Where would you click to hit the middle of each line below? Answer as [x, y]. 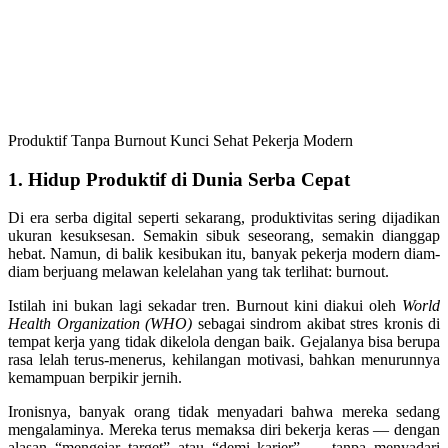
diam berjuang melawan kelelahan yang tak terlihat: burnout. [198, 272]
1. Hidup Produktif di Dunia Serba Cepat [179, 179]
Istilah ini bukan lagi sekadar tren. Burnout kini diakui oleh [205, 306]
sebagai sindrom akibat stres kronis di [316, 324]
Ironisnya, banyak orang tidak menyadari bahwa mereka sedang [224, 412]
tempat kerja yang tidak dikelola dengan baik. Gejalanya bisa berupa [224, 342]
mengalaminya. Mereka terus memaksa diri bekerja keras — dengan [224, 430]
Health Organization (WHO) [100, 324]
